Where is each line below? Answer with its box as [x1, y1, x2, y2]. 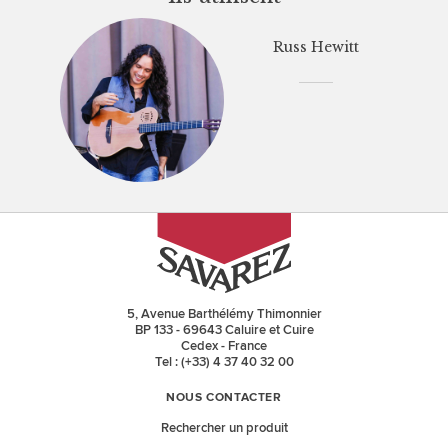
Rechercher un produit [160, 420, 288, 437]
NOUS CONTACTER [166, 392, 282, 405]
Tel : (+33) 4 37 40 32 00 [154, 354, 294, 371]
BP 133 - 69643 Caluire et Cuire [134, 322, 314, 339]
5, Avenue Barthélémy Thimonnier [126, 306, 322, 323]
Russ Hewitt [273, 38, 359, 57]
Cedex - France [181, 338, 267, 355]
